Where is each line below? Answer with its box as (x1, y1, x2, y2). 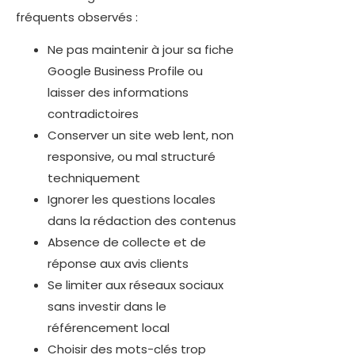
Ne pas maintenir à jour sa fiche (48, 41, 234, 59)
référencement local (48, 319, 170, 337)
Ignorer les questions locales (48, 191, 216, 208)
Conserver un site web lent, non (48, 127, 234, 144)
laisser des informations (48, 84, 189, 101)
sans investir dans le (48, 298, 166, 315)
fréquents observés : (16, 8, 138, 25)
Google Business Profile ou (48, 63, 203, 80)
